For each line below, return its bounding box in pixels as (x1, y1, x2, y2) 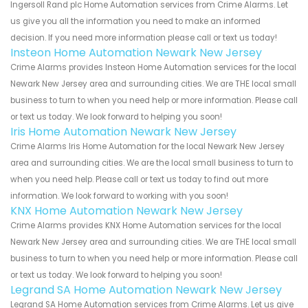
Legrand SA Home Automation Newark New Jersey (10, 281, 282, 298)
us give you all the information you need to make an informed (10, 15, 261, 27)
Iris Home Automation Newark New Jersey (10, 123, 236, 140)
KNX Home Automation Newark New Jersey (10, 202, 243, 219)
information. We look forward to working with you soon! (10, 190, 228, 201)
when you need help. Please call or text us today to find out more (10, 173, 268, 185)
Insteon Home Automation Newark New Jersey (10, 44, 262, 60)
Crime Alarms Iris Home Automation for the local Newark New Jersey (10, 140, 285, 152)
